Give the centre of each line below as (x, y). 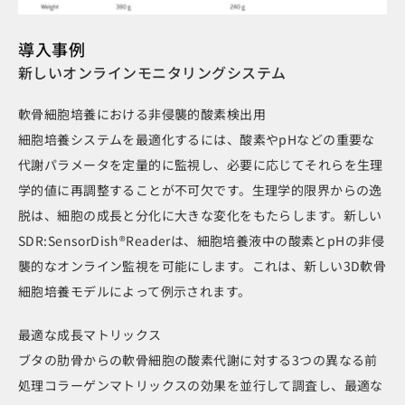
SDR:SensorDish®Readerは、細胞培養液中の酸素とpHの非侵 (201, 241)
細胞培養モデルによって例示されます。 (135, 292)
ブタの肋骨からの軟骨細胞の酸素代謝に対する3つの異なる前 (198, 360)
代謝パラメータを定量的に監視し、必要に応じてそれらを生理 (201, 165)
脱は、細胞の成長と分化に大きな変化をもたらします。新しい (200, 216)
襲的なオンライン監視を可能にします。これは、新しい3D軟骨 (202, 266)
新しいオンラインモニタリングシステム (152, 73)
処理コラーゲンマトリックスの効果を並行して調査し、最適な (201, 386)
